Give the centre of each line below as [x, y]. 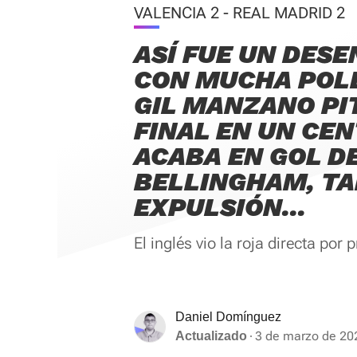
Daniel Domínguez [228, 317]
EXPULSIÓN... [220, 207]
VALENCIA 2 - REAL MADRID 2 [239, 13]
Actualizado [211, 336]
